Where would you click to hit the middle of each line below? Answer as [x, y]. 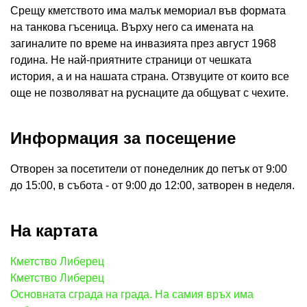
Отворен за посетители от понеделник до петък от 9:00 [149, 169]
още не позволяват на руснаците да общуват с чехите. [149, 93]
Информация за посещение [123, 138]
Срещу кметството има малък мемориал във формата [148, 10]
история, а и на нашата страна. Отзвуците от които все [150, 76]
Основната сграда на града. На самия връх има [132, 294]
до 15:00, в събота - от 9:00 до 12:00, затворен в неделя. [152, 185]
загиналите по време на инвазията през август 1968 [143, 43]
